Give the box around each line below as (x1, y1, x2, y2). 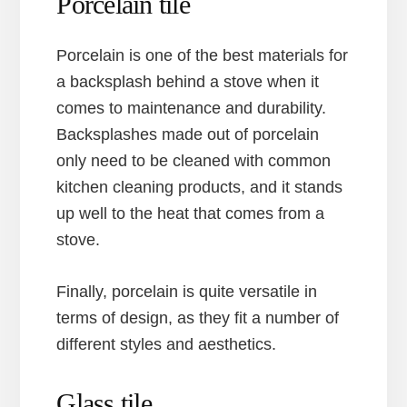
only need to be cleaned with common (56, 152, 332, 171)
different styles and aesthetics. (56, 335, 277, 354)
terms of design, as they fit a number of (56, 309, 340, 328)
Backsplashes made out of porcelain (56, 125, 320, 144)
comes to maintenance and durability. (56, 99, 327, 118)
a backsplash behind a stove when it (56, 73, 320, 92)
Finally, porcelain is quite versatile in (56, 283, 318, 302)
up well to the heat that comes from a (56, 204, 325, 223)
